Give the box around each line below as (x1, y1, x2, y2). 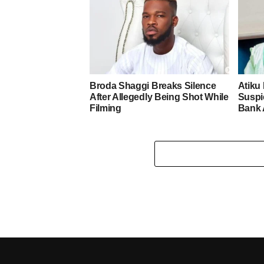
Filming (90, 103, 121, 113)
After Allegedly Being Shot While (90, 91, 229, 102)
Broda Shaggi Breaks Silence (90, 80, 216, 91)
